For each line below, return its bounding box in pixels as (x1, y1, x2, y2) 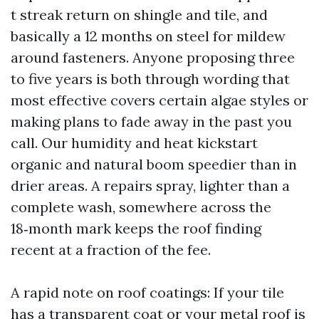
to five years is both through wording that (11, 70, 290, 88)
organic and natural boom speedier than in (11, 155, 297, 173)
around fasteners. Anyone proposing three (11, 48, 295, 66)
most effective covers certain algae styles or (11, 91, 308, 109)
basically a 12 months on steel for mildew (11, 27, 286, 45)
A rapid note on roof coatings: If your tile (11, 283, 284, 301)
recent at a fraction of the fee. (11, 241, 211, 258)
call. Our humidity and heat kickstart (11, 134, 258, 152)
